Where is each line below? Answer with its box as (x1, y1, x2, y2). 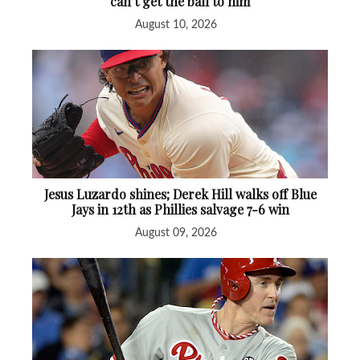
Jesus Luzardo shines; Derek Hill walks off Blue (43, 185, 317, 202)
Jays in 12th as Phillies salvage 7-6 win (71, 200, 289, 218)
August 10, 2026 (135, 18, 217, 31)
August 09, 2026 (135, 227, 217, 239)
